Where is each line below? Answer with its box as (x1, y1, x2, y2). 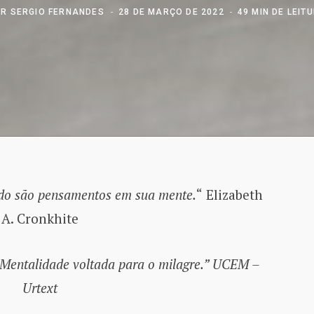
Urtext (22, 279, 57, 297)
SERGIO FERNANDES (10, 6, 104, 17)
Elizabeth (205, 185, 263, 203)
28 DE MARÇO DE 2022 (118, 6, 224, 17)
